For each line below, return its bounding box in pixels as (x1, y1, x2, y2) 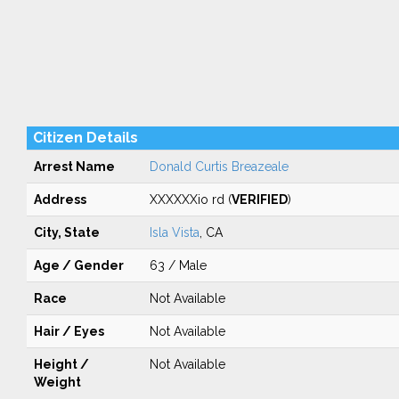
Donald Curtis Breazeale (149, 159, 289, 174)
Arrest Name (33, 159, 115, 174)
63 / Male (149, 258, 207, 273)
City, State (33, 225, 100, 240)
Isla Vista (149, 225, 199, 240)
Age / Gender (33, 258, 124, 273)
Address (33, 192, 86, 207)
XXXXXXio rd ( (149, 192, 232, 207)
